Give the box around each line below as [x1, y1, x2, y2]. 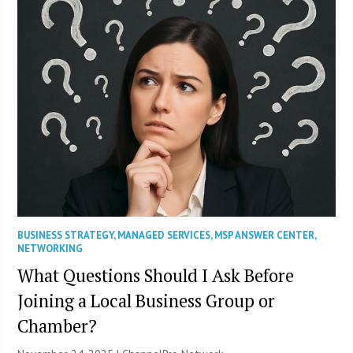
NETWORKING [17, 241, 84, 255]
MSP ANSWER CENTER [214, 228, 315, 242]
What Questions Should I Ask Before [17, 263, 295, 287]
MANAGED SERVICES [117, 228, 211, 242]
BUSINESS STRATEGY [17, 228, 114, 242]
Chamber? [17, 314, 98, 337]
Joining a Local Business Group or [17, 288, 276, 312]
